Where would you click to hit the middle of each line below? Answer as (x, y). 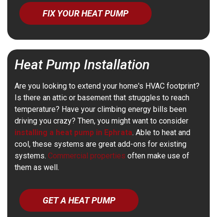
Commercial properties (87, 156)
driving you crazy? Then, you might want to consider (101, 121)
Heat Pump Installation (82, 65)
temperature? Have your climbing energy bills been (101, 109)
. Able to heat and (161, 133)
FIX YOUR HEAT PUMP (85, 14)
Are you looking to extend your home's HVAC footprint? (107, 86)
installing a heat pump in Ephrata (73, 133)
